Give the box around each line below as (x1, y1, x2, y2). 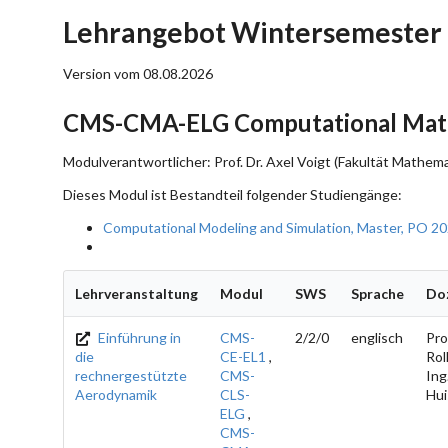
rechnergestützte (75, 366, 187, 384)
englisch (351, 328, 403, 346)
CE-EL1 (220, 347, 266, 365)
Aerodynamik (75, 385, 157, 403)
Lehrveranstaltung (75, 284, 198, 302)
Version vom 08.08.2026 (63, 65, 213, 82)
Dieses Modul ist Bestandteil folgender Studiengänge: (63, 185, 402, 203)
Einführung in (95, 328, 182, 346)
